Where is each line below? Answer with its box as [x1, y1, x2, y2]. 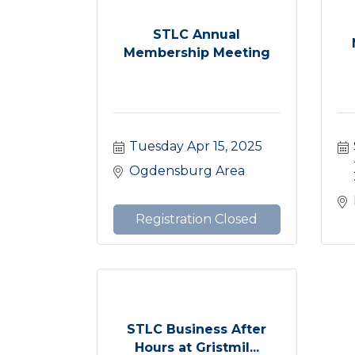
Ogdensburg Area [129, 162, 245, 178]
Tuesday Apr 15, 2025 [129, 138, 262, 154]
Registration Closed [136, 211, 258, 227]
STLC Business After [127, 321, 267, 337]
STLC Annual [153, 26, 241, 42]
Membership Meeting [123, 44, 270, 60]
